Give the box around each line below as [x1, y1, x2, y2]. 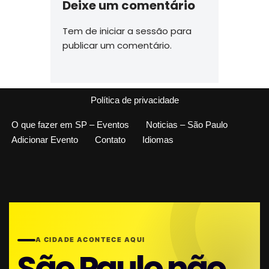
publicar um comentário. [62, 39, 172, 52]
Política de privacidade [90, 94, 179, 105]
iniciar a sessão [100, 25, 168, 38]
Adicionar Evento [11, 134, 78, 145]
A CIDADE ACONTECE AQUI [35, 235, 145, 244]
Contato [95, 134, 125, 145]
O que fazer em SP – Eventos [11, 119, 129, 130]
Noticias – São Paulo [146, 119, 228, 130]
